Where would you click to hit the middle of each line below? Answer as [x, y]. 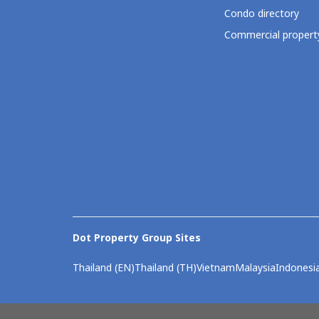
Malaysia [255, 268]
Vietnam [216, 268]
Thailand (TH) [166, 268]
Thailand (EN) [104, 268]
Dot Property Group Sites [137, 239]
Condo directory [261, 14]
